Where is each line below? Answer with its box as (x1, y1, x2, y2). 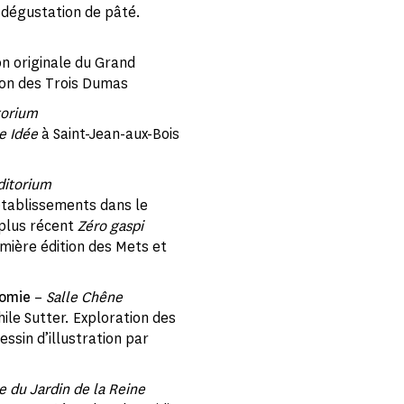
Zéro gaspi (78, 216, 143, 235)
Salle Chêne (46, 288, 123, 307)
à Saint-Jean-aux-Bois (38, 124, 179, 143)
